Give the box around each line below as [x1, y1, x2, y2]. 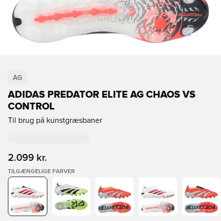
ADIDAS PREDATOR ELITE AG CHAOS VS [8, 90, 195, 100]
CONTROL [8, 102, 55, 111]
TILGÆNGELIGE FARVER [8, 169, 75, 175]
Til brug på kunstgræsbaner [8, 116, 102, 124]
